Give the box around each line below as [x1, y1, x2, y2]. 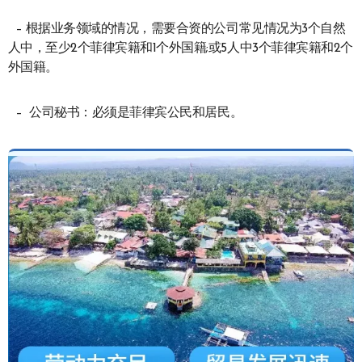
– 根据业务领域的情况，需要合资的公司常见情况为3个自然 [7, 23, 346, 36]
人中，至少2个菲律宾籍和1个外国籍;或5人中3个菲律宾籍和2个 [7, 42, 353, 56]
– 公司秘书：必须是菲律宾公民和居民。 [7, 107, 246, 120]
